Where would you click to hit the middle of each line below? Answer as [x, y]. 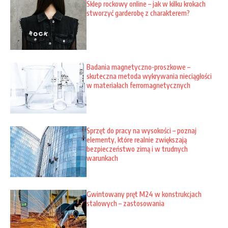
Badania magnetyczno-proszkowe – [138, 67]
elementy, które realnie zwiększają [137, 140]
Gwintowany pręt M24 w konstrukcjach [144, 194]
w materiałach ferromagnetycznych [138, 85]
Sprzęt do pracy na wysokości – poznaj [141, 131]
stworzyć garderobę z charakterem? [138, 13]
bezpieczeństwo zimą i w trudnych [137, 149]
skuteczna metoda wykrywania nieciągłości [149, 76]
